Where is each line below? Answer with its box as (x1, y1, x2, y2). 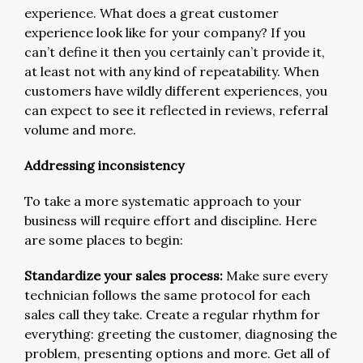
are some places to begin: (24, 231, 183, 248)
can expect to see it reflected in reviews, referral (24, 101, 328, 118)
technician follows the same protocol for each (24, 286, 310, 303)
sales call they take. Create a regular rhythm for (24, 305, 320, 322)
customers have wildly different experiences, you (24, 82, 327, 99)
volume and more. (24, 121, 136, 138)
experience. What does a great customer (24, 4, 279, 21)
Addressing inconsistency (24, 156, 184, 173)
